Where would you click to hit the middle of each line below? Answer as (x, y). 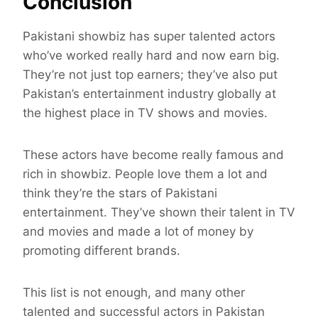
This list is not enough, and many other (134, 293)
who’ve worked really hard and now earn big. (151, 56)
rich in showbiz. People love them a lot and (145, 174)
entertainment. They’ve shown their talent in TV (159, 213)
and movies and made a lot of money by (138, 232)
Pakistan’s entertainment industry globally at (149, 94)
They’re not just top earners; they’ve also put (150, 75)
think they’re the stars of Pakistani (120, 193)
